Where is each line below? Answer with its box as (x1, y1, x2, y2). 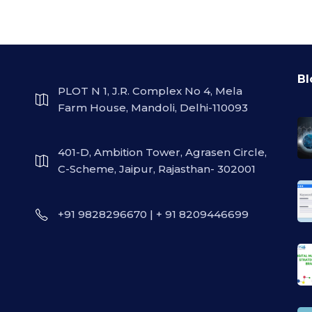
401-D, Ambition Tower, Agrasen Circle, (57, 146, 267, 159)
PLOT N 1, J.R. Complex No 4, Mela (57, 84, 242, 97)
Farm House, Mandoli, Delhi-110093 (57, 101, 248, 114)
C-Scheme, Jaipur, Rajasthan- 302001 (57, 162, 256, 175)
